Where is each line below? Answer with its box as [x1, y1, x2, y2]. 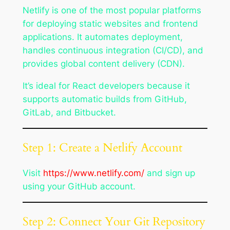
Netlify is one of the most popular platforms [22, 5, 201, 16]
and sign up [144, 168, 195, 179]
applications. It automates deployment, [22, 32, 183, 43]
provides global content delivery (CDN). [22, 59, 185, 69]
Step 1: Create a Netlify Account [22, 140, 182, 156]
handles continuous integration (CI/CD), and [22, 45, 203, 56]
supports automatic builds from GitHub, [22, 94, 187, 105]
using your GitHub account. [22, 181, 136, 192]
